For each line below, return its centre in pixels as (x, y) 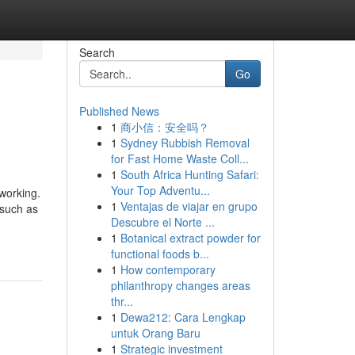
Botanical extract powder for (190, 238)
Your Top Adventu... (160, 190)
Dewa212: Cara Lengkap (183, 317)
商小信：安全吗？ (164, 127)
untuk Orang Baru (155, 333)
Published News (119, 111)
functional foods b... (160, 254)
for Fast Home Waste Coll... (179, 158)
